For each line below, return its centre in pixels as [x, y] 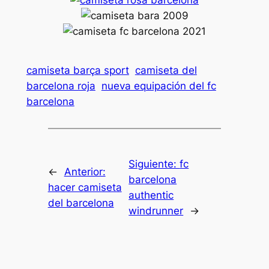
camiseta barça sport [77, 71]
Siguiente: [154, 164]
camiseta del [166, 71]
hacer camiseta [85, 187]
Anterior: [85, 171]
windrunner [156, 210]
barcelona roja [61, 86]
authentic [151, 195]
